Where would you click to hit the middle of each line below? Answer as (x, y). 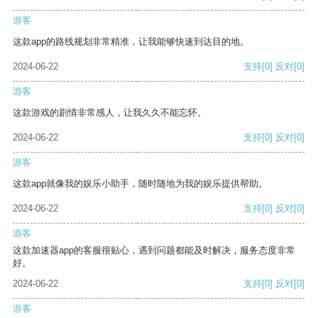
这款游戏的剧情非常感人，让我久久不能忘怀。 (110, 113)
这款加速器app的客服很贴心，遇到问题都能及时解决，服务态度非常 (154, 251)
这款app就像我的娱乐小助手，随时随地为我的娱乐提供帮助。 (140, 184)
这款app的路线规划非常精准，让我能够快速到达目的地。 (131, 42)
